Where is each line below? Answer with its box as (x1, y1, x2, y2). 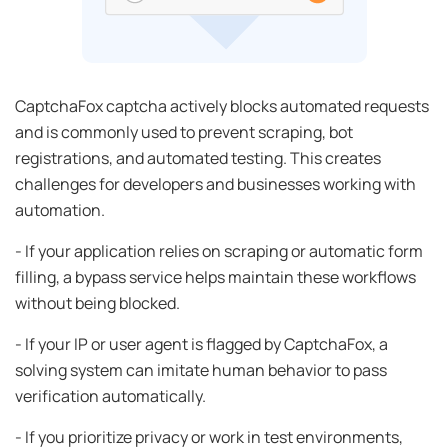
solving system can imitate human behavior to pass (15, 358, 387, 381)
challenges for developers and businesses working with (15, 172, 416, 195)
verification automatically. (15, 384, 206, 407)
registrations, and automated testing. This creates (15, 146, 381, 169)
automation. (15, 198, 105, 221)
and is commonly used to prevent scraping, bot (15, 120, 353, 143)
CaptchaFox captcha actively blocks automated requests (15, 94, 429, 117)
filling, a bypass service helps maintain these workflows (15, 265, 416, 288)
